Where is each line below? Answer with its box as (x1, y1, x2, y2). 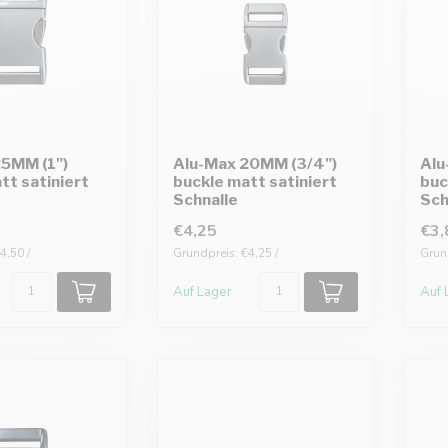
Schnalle (172, 189, 238, 209)
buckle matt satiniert (172, 171, 337, 191)
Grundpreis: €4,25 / (172, 244, 278, 261)
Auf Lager (172, 282, 232, 301)
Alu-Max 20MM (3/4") (172, 153, 337, 173)
